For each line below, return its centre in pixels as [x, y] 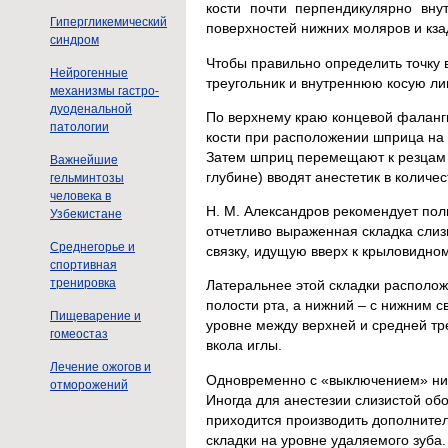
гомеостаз [79, 334]
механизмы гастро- [104, 91]
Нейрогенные [89, 73]
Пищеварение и [95, 316]
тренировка [83, 283]
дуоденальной [91, 109]
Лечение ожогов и [100, 367]
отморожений [89, 385]
